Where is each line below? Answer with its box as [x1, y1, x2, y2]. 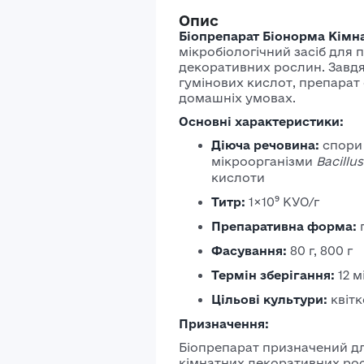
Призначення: [179, 317, 269, 331]
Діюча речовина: [211, 138, 319, 152]
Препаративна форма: [211, 219, 357, 233]
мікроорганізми [211, 154, 316, 168]
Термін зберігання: [211, 268, 335, 282]
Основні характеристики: [179, 115, 344, 128]
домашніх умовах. [179, 91, 296, 105]
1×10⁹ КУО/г [249, 195, 319, 209]
